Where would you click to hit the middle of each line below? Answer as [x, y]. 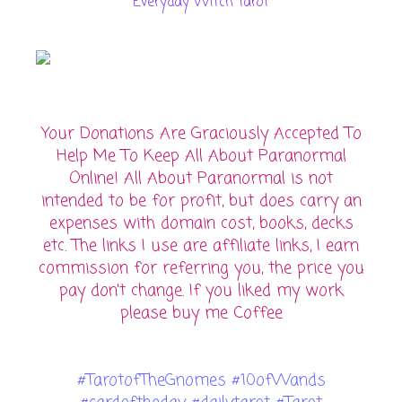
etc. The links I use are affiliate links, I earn [201, 246]
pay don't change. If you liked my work [201, 291]
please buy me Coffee [201, 314]
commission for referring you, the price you [201, 269]
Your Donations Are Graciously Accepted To [201, 134]
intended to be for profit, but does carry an [201, 201]
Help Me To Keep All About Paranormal [201, 157]
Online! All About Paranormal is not [201, 179]
